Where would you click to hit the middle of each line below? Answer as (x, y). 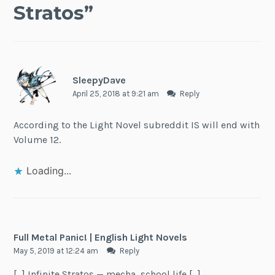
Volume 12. (37, 140)
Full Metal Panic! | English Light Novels (101, 237)
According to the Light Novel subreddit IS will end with (137, 125)
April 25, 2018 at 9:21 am (116, 93)
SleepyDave (99, 80)
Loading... (49, 170)
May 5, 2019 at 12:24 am (57, 250)
